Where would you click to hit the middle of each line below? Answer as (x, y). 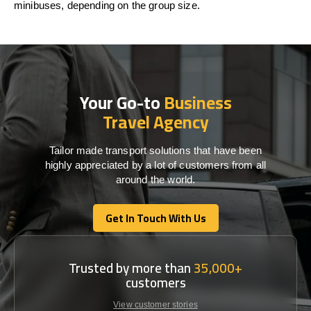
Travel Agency (155, 122)
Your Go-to (121, 102)
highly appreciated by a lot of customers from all (155, 165)
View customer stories (155, 305)
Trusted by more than (131, 268)
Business (197, 102)
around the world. (155, 179)
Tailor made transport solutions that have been (155, 150)
